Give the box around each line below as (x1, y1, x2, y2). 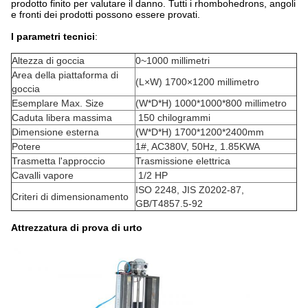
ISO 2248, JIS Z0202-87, (135, 184, 244, 195)
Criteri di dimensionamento (12, 191, 129, 202)
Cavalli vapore (12, 170, 79, 181)
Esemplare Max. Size (12, 98, 104, 109)
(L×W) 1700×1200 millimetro (135, 76, 259, 87)
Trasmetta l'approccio (12, 155, 105, 166)
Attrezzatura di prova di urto (11, 222, 142, 233)
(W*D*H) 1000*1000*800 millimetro (135, 98, 289, 109)
